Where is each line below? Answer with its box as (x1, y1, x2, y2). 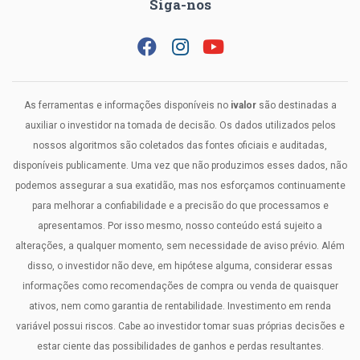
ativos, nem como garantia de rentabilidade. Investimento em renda (29, 301, 331, 313)
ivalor (230, 100, 256, 112)
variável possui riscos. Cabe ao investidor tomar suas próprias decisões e (15, 321, 345, 333)
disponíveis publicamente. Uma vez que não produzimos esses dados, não (13, 160, 347, 172)
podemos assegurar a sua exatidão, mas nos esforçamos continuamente (14, 180, 346, 192)
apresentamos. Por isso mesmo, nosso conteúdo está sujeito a (38, 220, 322, 232)
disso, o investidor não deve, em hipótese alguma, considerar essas (27, 260, 333, 272)
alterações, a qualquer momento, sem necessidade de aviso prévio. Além (15, 240, 345, 252)
